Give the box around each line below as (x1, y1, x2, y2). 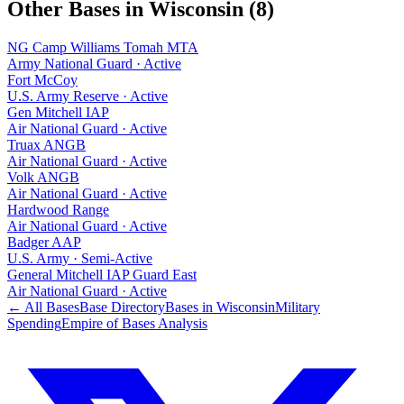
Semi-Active (81, 250, 152, 266)
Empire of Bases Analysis (61, 315, 207, 331)
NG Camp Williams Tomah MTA (7, 39, 198, 55)
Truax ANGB (7, 136, 86, 152)
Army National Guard (7, 55, 133, 71)
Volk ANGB (7, 169, 79, 185)
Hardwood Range (7, 201, 109, 217)
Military (275, 298, 320, 315)
